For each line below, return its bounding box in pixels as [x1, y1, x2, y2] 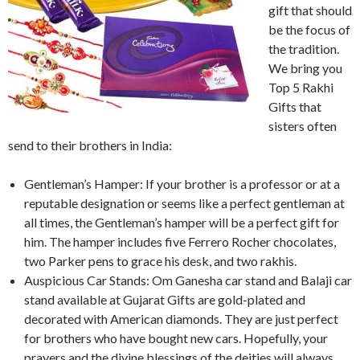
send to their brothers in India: [8, 137, 172, 153]
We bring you [268, 59, 342, 76]
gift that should [268, 2, 352, 18]
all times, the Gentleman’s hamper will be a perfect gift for [24, 214, 339, 230]
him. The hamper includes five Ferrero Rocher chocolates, [24, 233, 336, 249]
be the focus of [268, 21, 350, 37]
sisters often [268, 117, 337, 133]
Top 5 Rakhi [268, 79, 333, 95]
